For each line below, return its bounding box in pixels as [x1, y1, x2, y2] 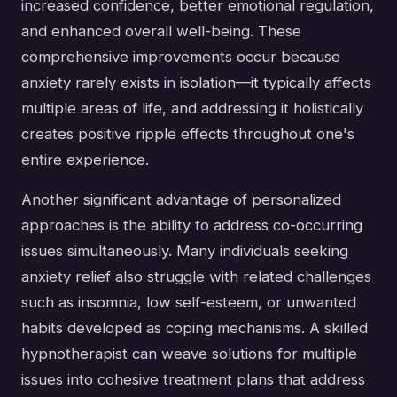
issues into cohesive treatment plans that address [21, 370, 365, 389]
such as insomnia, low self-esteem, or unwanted [21, 293, 356, 312]
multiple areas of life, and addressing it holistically [21, 99, 363, 118]
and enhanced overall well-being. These [21, 22, 301, 41]
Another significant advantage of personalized [21, 191, 341, 209]
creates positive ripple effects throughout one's [21, 125, 354, 144]
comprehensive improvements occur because [21, 48, 340, 66]
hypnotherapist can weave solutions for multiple [21, 345, 357, 363]
